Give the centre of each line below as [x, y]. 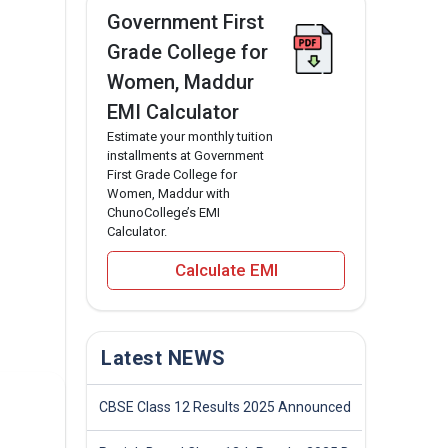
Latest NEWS [163, 357]
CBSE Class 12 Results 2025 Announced [225, 406]
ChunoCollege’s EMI [163, 213]
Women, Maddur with [168, 194]
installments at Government [185, 156]
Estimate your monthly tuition [190, 137]
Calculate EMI [226, 270]
